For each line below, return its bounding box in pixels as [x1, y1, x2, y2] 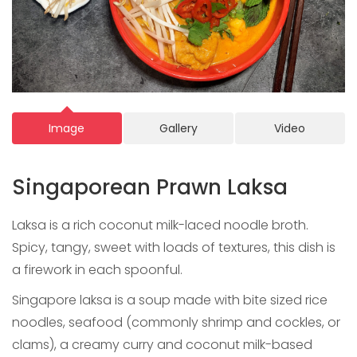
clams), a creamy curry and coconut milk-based [12, 335, 312, 354]
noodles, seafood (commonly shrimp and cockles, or [12, 312, 340, 331]
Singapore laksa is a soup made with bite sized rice [12, 290, 328, 309]
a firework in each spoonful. [12, 260, 182, 279]
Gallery [159, 120, 198, 136]
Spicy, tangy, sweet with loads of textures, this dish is [12, 237, 335, 257]
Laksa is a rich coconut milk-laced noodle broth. [12, 215, 308, 234]
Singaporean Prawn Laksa [12, 172, 288, 202]
